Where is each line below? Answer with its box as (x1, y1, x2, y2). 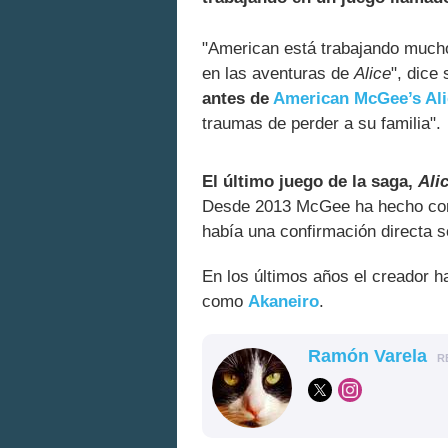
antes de (202, 88, 273, 108)
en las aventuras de (202, 63, 354, 83)
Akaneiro (248, 292, 319, 312)
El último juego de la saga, (202, 172, 418, 192)
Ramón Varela (308, 346, 427, 367)
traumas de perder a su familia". (202, 113, 441, 133)
